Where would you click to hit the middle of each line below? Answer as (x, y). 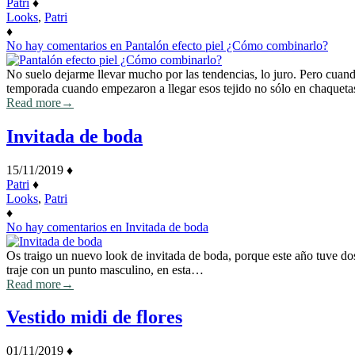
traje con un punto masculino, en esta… (105, 269)
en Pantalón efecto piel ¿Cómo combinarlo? (218, 45)
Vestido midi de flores (94, 317)
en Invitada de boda (158, 227)
